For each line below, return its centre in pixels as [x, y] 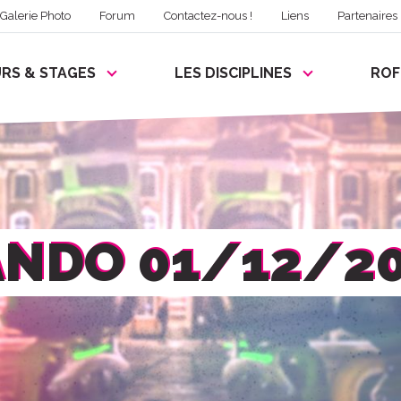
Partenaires [368, 16]
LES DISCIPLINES [233, 73]
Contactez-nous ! [209, 16]
